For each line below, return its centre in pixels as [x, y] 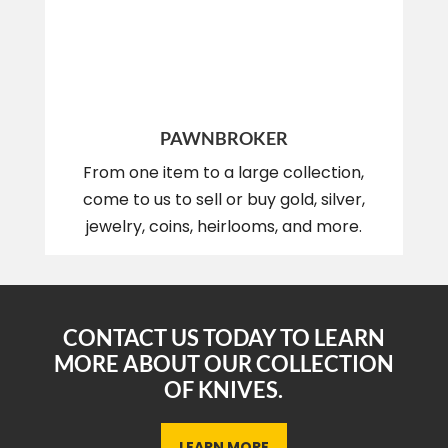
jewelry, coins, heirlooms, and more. [223, 226]
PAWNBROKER [223, 137]
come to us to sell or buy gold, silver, [223, 199]
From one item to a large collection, [224, 172]
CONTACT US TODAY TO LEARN [223, 337]
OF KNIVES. [224, 389]
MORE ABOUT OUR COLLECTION [223, 363]
